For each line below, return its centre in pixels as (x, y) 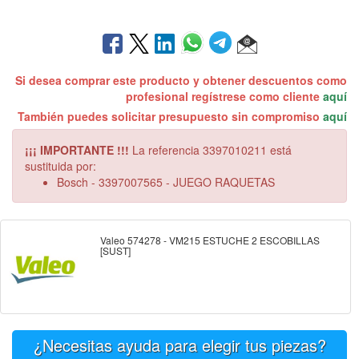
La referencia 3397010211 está (210, 149)
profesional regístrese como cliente (224, 96)
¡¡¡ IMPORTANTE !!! (77, 149)
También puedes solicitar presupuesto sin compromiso (170, 116)
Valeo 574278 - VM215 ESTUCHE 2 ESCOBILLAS (210, 240)
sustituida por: (61, 165)
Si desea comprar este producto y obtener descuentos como (181, 80)
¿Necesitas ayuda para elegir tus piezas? (179, 345)
